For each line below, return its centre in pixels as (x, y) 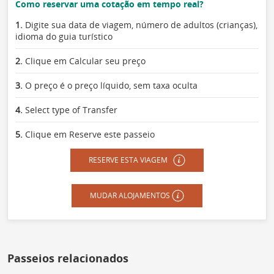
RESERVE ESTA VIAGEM (129, 160)
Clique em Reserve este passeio (89, 134)
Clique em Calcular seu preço (84, 61)
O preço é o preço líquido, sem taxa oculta (110, 85)
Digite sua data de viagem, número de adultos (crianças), (140, 24)
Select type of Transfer (70, 109)
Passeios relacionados (68, 258)
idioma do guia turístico (64, 36)
